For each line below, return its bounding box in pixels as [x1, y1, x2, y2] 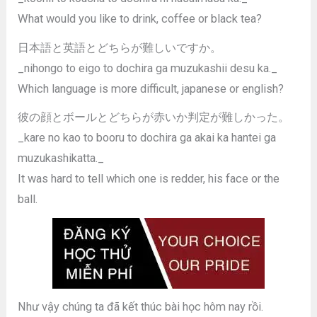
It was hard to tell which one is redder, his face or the [18, 172, 280, 186]
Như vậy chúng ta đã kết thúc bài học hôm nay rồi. [18, 300, 264, 314]
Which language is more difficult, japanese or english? [18, 81, 284, 96]
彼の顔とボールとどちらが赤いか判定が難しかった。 [18, 110, 290, 125]
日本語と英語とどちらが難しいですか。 [18, 40, 222, 54]
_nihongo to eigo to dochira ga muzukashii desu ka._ [18, 61, 278, 75]
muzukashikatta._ [18, 151, 105, 166]
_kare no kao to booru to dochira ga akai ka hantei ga [18, 131, 277, 145]
